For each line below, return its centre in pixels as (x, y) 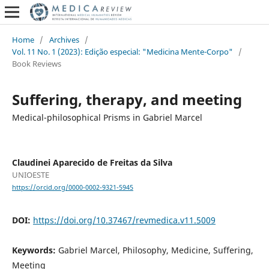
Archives (64, 39)
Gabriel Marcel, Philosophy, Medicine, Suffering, (156, 250)
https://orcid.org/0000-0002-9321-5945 (72, 188)
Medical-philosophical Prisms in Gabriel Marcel (107, 117)
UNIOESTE (30, 174)
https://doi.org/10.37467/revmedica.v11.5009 (124, 220)
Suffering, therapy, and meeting (127, 99)
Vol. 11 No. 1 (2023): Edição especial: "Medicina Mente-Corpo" (122, 51)
